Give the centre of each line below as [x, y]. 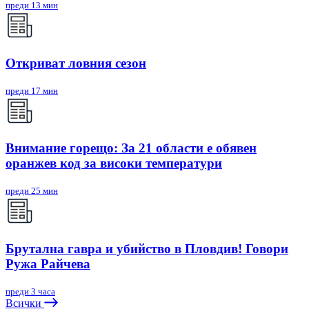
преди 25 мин [32, 191]
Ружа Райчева [48, 263]
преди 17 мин [32, 90]
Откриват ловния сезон [76, 63]
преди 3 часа [30, 291]
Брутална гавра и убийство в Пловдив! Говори [147, 248]
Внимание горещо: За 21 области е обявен [131, 148]
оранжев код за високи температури [114, 163]
